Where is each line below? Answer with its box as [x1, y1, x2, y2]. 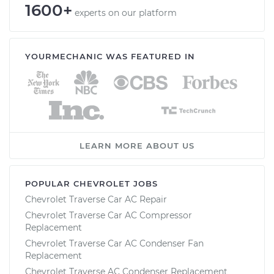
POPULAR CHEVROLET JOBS [25, 178, 158, 188]
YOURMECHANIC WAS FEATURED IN [25, 51, 195, 61]
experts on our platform [75, 7, 177, 18]
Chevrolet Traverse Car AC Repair [25, 193, 167, 205]
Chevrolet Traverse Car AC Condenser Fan [25, 237, 204, 249]
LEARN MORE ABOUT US [80, 140, 194, 150]
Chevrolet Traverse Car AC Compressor [25, 209, 192, 221]
